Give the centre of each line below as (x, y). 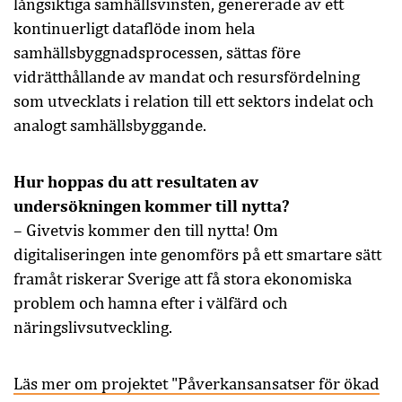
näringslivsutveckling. (93, 327)
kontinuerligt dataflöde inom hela (134, 28)
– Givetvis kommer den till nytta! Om (146, 230)
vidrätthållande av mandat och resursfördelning (187, 77)
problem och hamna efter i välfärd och (150, 303)
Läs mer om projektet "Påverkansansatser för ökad (197, 384)
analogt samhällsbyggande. (110, 125)
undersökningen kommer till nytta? (152, 205)
